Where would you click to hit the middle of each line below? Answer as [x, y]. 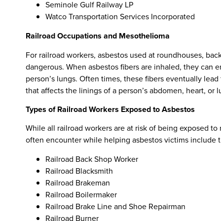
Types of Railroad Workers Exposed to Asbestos [110, 109]
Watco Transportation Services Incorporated [120, 17]
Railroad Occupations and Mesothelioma [98, 36]
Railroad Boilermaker [81, 194]
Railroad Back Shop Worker [92, 159]
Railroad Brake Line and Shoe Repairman [115, 206]
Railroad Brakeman [78, 183]
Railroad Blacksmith [79, 171]
